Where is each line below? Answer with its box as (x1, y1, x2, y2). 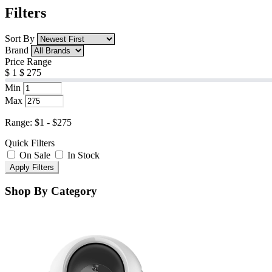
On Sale (19, 149, 50, 160)
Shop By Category (5, 185, 97, 198)
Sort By (5, 33, 37, 44)
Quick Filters (5, 137, 55, 148)
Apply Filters (10, 162, 54, 172)
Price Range (5, 56, 52, 67)
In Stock (67, 149, 100, 160)
